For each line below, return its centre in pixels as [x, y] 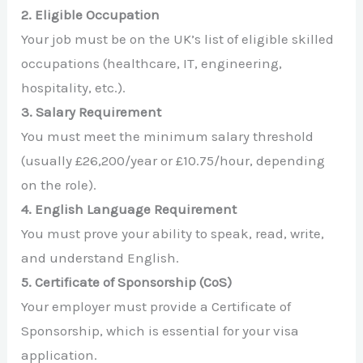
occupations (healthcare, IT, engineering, [152, 63]
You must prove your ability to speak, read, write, [173, 233]
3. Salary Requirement [92, 111]
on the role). [59, 184]
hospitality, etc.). [74, 87]
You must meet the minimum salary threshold [168, 136]
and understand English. [100, 257]
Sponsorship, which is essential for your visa [160, 330]
